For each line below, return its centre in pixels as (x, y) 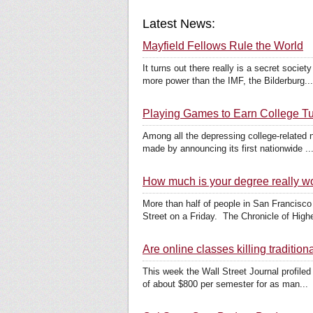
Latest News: (179, 24)
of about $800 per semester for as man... (225, 284)
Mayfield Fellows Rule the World (223, 46)
